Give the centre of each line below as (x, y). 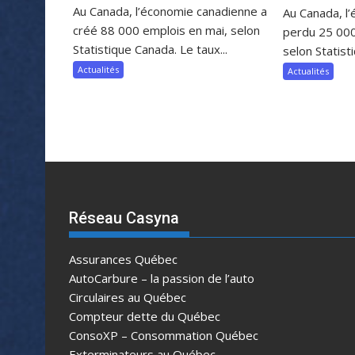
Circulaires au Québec (128, 297)
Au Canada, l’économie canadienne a (170, 11)
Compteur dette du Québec (145, 316)
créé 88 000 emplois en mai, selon (166, 30)
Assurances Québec (123, 259)
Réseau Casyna (124, 218)
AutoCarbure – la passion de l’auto (162, 278)
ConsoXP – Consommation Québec (164, 335)
